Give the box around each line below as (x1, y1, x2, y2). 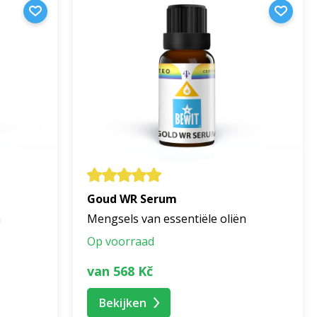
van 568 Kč (87, 262, 153, 279)
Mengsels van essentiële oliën (87, 211, 246, 227)
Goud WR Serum (87, 191, 177, 207)
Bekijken (99, 294, 146, 311)
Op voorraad (87, 234, 154, 250)
